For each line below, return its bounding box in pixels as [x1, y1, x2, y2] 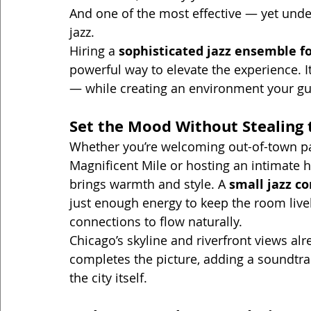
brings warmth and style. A [69, 176, 229, 193]
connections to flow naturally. [69, 213, 242, 230]
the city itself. [69, 269, 147, 287]
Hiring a [69, 42, 119, 60]
